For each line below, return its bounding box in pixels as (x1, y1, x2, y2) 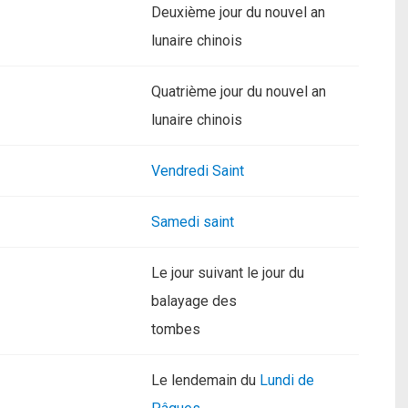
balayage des (151, 292, 237, 310)
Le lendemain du (151, 372, 260, 389)
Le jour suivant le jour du (151, 264, 304, 281)
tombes (151, 321, 200, 338)
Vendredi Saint (151, 162, 244, 179)
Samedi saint (151, 213, 234, 230)
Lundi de (260, 372, 314, 389)
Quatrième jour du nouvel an (151, 83, 326, 100)
